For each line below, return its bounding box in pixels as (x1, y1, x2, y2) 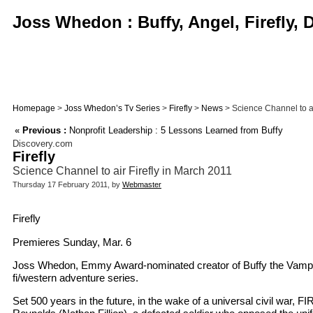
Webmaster (122, 180, 161, 189)
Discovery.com (13, 138, 73, 150)
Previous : (22, 125, 66, 136)
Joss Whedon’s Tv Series (64, 103, 160, 113)
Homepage (13, 103, 55, 113)
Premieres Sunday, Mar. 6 (13, 235, 131, 248)
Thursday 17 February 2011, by (13, 180, 122, 189)
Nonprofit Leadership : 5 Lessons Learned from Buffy (66, 125, 283, 136)
